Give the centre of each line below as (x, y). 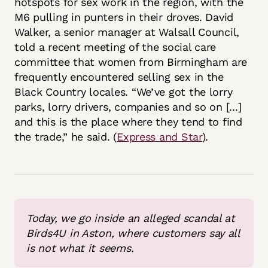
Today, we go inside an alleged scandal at (131, 218)
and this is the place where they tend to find (128, 121)
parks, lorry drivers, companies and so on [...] (128, 106)
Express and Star (159, 136)
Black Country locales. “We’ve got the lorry (124, 92)
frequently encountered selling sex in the (119, 77)
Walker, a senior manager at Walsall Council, (127, 32)
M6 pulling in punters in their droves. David (124, 17)
